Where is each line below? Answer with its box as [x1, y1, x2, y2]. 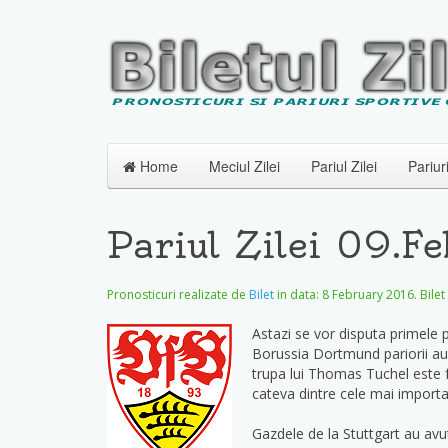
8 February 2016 [322, 286, 414, 303]
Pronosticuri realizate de [107, 286, 249, 303]
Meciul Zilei [209, 156, 280, 176]
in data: [274, 286, 322, 303]
